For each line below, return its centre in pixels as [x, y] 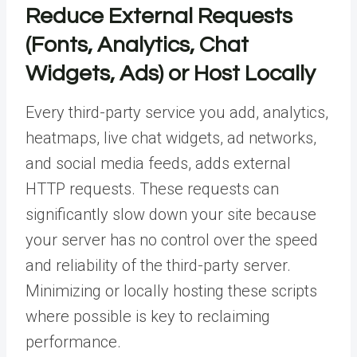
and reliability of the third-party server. [158, 265]
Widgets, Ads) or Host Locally [171, 73]
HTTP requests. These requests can [152, 188]
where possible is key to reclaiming [148, 316]
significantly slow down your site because [171, 214]
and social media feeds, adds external [158, 163]
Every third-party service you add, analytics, [177, 112]
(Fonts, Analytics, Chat [137, 45]
